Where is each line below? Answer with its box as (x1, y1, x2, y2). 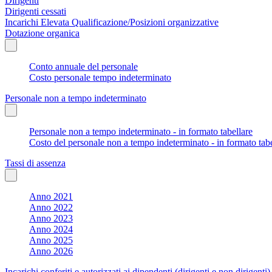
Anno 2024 (29, 223, 73, 234)
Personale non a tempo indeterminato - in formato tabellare (29, 126, 253, 137)
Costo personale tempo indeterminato (29, 72, 171, 83)
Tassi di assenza (5, 157, 66, 168)
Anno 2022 (29, 202, 73, 212)
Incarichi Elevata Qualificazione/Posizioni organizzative (5, 16, 219, 27)
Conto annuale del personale (29, 61, 138, 72)
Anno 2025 (29, 234, 73, 245)
